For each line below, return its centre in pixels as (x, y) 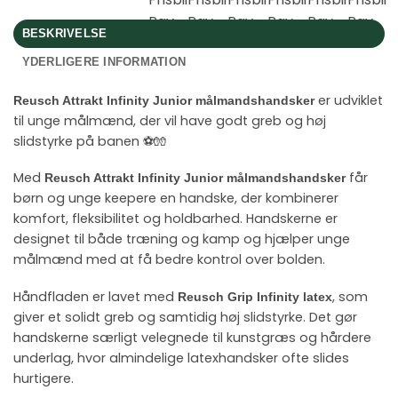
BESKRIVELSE (64, 33)
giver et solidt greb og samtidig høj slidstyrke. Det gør (185, 318)
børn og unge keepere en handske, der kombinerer (176, 199)
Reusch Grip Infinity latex (255, 297)
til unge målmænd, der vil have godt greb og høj (170, 120)
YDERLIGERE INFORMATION (104, 61)
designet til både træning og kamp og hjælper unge (182, 239)
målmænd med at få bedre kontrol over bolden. (169, 260)
